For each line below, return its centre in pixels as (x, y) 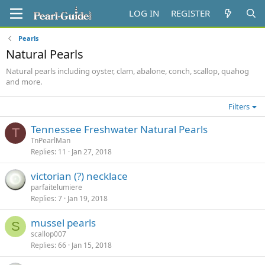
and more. (24, 82)
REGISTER (191, 13)
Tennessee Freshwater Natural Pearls (119, 129)
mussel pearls (63, 223)
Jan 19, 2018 (88, 198)
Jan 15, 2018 (92, 245)
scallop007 (49, 234)
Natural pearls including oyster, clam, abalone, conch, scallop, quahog (127, 71)
